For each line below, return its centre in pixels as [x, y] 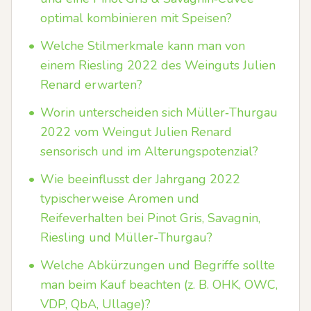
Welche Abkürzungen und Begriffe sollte [158, 265]
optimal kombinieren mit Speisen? [136, 18]
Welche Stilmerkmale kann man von [143, 46]
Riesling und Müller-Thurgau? [126, 237]
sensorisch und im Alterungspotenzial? [149, 151]
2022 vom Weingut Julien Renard [136, 132]
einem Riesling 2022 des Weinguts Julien [158, 65]
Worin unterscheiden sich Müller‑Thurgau [159, 112]
